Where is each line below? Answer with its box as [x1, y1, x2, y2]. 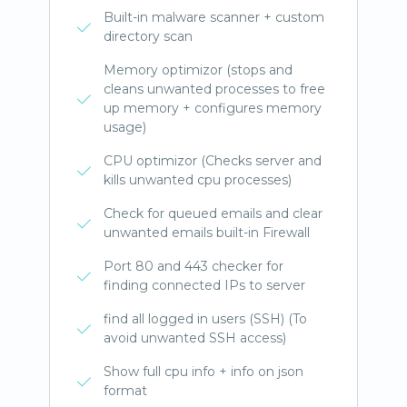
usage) [104, 119, 146, 135]
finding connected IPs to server [104, 277, 305, 293]
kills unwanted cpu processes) [104, 172, 292, 188]
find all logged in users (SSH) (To [104, 311, 307, 327]
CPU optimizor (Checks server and [104, 153, 322, 169]
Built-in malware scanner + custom [104, 9, 324, 25]
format [104, 382, 147, 399]
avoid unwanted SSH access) [104, 330, 286, 346]
